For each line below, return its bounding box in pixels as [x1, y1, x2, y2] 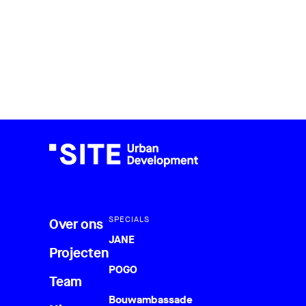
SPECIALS [109, 213, 150, 225]
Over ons [49, 214, 103, 234]
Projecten [49, 243, 109, 262]
